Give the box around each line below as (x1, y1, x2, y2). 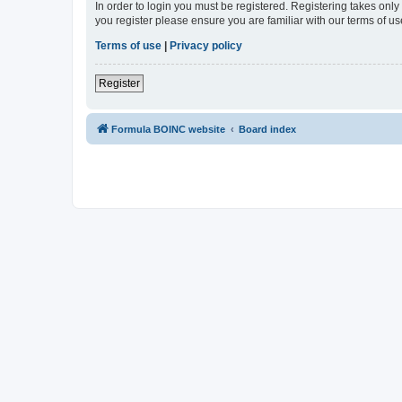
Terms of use (95, 39, 162, 53)
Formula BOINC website (111, 124, 225, 135)
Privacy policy (170, 39, 242, 53)
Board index (239, 124, 296, 135)
